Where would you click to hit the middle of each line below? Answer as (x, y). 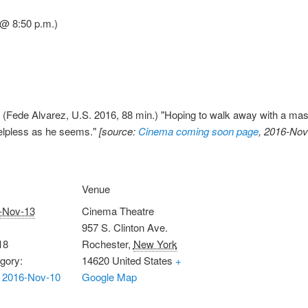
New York (155, 243)
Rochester (104, 243)
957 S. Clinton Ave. (124, 227)
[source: (119, 131)
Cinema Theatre (118, 210)
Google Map (109, 276)
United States (142, 260)
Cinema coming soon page (198, 131)
